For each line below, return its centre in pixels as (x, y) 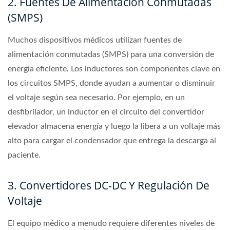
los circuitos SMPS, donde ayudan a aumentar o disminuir (111, 83)
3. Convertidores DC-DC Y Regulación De (109, 185)
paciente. (24, 155)
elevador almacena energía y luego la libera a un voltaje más (114, 126)
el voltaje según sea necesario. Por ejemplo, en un (96, 97)
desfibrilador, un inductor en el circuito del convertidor (106, 112)
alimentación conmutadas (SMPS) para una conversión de (111, 54)
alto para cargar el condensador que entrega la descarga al (112, 140)
